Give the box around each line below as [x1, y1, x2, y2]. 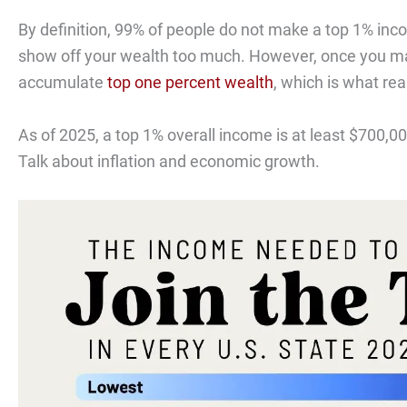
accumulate [18, 72, 107, 92]
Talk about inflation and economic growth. [18, 151, 320, 171]
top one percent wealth [107, 72, 273, 92]
